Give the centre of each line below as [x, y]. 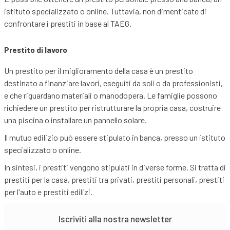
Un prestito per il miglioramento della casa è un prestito [98, 71]
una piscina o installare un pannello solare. [75, 120]
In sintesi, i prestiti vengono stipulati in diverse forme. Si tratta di [115, 167]
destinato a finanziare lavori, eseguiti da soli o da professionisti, [113, 83]
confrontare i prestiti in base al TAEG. [68, 24]
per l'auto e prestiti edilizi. [48, 192]
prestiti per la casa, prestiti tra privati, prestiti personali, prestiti [114, 180]
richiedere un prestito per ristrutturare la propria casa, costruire [112, 108]
